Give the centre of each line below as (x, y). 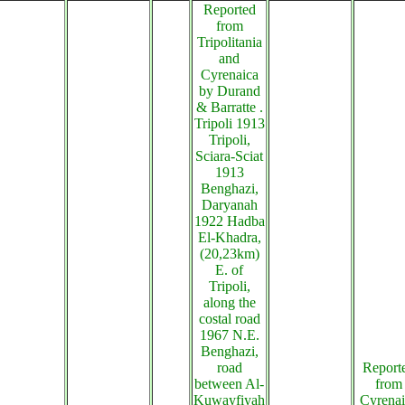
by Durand (229, 91)
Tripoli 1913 (229, 123)
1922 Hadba (229, 221)
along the (229, 302)
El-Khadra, (229, 237)
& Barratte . (229, 107)
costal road (229, 319)
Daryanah (229, 205)
